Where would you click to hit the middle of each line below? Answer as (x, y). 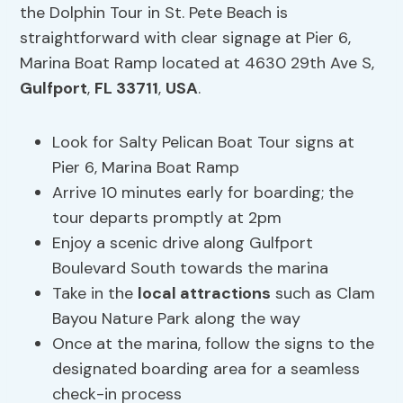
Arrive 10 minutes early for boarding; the (203, 193)
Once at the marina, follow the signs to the (214, 344)
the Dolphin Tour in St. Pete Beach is (154, 13)
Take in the (95, 294)
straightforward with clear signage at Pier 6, (186, 38)
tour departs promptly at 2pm (167, 218)
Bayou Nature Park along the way (177, 319)
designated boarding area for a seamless (206, 369)
